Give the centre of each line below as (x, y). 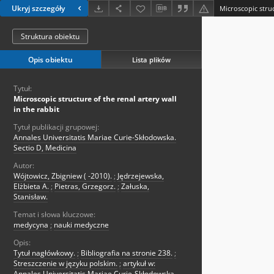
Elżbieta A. (31, 187)
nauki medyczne (81, 225)
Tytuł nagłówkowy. (44, 253)
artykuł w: (139, 264)
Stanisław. (31, 197)
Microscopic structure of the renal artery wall (95, 99)
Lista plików (151, 59)
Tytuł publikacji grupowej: (56, 127)
